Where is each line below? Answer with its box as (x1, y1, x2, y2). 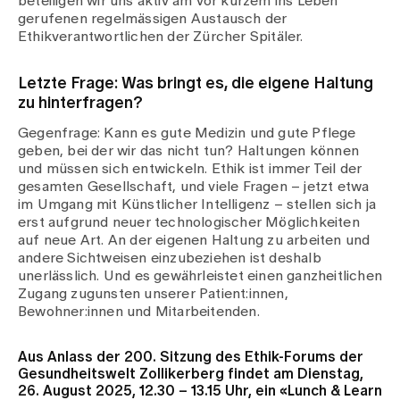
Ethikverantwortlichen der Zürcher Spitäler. (18, 29, 307, 44)
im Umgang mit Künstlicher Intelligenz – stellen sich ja (18, 197, 377, 212)
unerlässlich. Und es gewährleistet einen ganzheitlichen (18, 269, 383, 283)
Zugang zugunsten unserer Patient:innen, (18, 287, 288, 301)
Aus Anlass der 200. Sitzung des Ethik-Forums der (18, 350, 363, 364)
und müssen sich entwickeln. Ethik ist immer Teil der (18, 162, 362, 176)
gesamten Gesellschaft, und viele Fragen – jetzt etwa (18, 179, 370, 194)
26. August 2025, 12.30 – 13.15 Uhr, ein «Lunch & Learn (18, 384, 382, 398)
